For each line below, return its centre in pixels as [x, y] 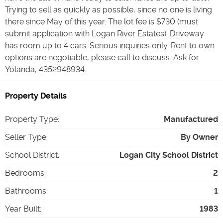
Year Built [22, 209]
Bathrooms [26, 191]
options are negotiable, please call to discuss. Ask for [102, 57]
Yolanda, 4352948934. [46, 69]
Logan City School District [169, 155]
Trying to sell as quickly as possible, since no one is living [109, 9]
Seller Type [26, 137]
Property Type [31, 119]
